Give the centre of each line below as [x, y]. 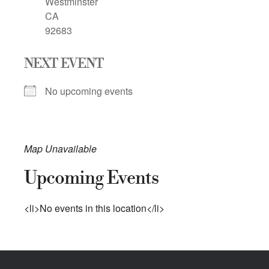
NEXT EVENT [64, 64]
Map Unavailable [60, 148]
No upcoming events [89, 91]
